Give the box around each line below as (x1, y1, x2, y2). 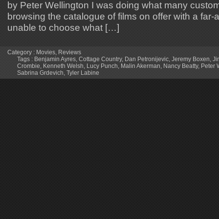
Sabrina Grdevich (17, 69, 64, 77)
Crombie (17, 63, 40, 70)
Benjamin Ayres (34, 56, 76, 63)
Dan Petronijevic (125, 56, 169, 63)
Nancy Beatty (163, 63, 198, 70)
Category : (7, 49, 36, 56)
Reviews (58, 49, 81, 56)
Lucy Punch (87, 63, 118, 70)
